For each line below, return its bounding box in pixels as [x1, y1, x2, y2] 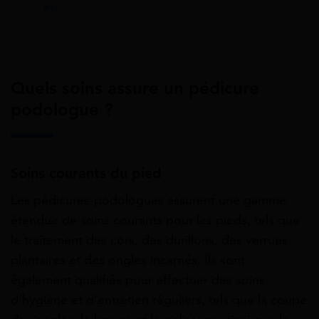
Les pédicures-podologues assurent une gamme [11, 192, 286, 209]
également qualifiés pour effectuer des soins [11, 272, 265, 288]
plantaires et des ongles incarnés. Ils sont [11, 252, 245, 268]
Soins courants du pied [11, 164, 162, 183]
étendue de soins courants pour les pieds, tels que [11, 212, 300, 229]
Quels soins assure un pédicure [11, 78, 259, 100]
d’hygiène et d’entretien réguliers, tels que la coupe [11, 292, 307, 308]
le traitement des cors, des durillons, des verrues [11, 232, 288, 249]
